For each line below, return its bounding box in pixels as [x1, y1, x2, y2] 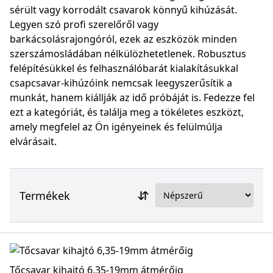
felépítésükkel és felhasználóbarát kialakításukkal [10, 62, 238, 75]
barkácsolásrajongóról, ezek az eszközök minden [10, 32, 237, 46]
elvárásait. [10, 135, 57, 148]
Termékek [19, 188, 70, 203]
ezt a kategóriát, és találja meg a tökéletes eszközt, [10, 105, 244, 119]
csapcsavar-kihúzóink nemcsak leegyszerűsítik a [10, 76, 232, 90]
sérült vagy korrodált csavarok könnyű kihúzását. [10, 3, 237, 16]
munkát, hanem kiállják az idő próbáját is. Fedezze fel [10, 91, 255, 104]
